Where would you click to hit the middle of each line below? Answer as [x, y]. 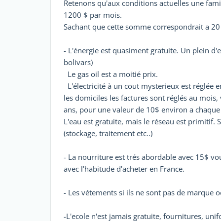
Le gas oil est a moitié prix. [111, 74]
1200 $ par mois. [93, 15]
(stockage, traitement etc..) [108, 133]
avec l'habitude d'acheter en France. [124, 169]
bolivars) [78, 62]
